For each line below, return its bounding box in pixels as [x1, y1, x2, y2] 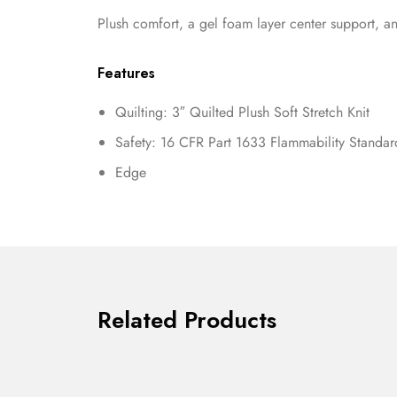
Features [97, 63, 155, 84]
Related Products [97, 303, 276, 338]
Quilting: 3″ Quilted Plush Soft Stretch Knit [115, 102, 370, 123]
